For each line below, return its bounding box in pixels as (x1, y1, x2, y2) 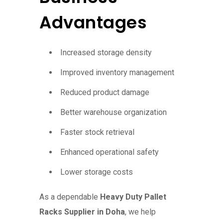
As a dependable (39, 192, 100, 202)
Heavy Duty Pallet (100, 192, 166, 202)
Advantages (39, 10, 147, 35)
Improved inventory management (60, 68, 174, 78)
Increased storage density (60, 48, 152, 58)
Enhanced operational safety (60, 147, 159, 157)
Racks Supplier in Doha (39, 207, 125, 217)
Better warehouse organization (60, 108, 167, 117)
